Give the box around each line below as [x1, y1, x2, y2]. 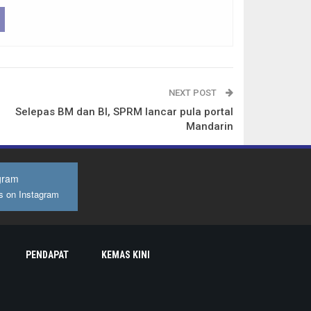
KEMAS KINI [101, 249, 150, 261]
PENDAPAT [25, 249, 69, 261]
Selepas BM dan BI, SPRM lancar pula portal [15, 105, 233, 118]
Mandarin [185, 119, 233, 133]
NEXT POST [168, 87, 219, 98]
